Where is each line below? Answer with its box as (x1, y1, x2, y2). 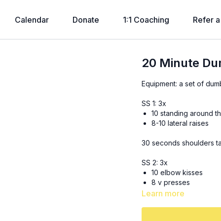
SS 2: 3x (142, 158, 168, 167)
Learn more (142, 188, 185, 198)
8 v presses (151, 178, 190, 186)
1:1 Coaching (122, 15, 169, 25)
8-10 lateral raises (151, 119, 209, 127)
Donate (72, 15, 99, 25)
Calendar (14, 15, 49, 25)
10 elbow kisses (151, 168, 203, 177)
